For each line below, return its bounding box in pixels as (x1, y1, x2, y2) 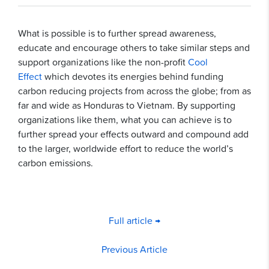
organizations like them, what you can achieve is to (18, 112, 232, 127)
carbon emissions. (18, 155, 93, 170)
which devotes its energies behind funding (42, 68, 223, 83)
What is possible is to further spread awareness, (18, 25, 216, 40)
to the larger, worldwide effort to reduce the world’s (18, 141, 233, 156)
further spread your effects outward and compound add (18, 126, 249, 141)
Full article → (109, 213, 160, 228)
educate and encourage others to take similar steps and (18, 40, 250, 55)
